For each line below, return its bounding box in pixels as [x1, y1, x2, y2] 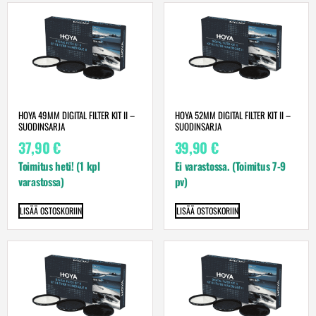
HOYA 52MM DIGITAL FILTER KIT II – [174, 108, 291, 123]
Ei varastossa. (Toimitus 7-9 [174, 158, 286, 174]
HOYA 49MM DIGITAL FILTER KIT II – [18, 108, 135, 123]
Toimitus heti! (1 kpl [18, 158, 100, 174]
